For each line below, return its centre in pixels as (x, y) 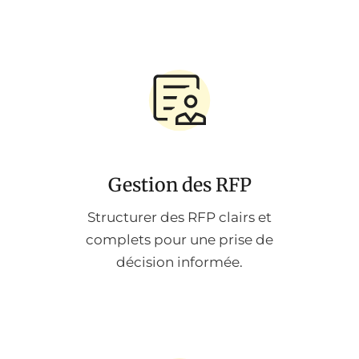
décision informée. (179, 262)
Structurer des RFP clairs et (179, 218)
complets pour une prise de (179, 240)
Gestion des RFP (179, 185)
